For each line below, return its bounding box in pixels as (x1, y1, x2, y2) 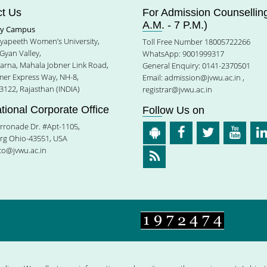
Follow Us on (142, 104, 204, 116)
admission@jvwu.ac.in (164, 72, 241, 83)
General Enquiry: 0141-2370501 (142, 60, 250, 71)
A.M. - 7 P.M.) (142, 19, 207, 31)
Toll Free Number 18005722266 (142, 36, 250, 47)
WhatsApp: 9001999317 (142, 48, 224, 59)
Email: (142, 72, 164, 83)
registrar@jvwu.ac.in (142, 84, 212, 95)
